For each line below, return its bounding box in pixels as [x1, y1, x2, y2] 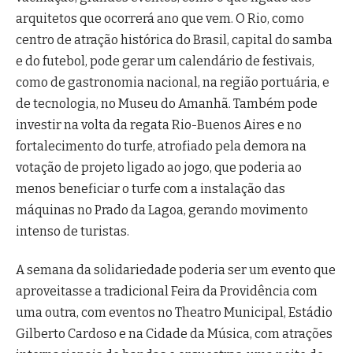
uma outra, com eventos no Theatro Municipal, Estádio [16, 304, 333, 320]
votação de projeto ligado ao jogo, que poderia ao [16, 159, 302, 175]
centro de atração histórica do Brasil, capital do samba [16, 32, 333, 47]
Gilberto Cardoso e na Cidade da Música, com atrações [16, 325, 333, 341]
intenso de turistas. [16, 223, 129, 239]
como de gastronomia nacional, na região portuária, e [16, 74, 329, 90]
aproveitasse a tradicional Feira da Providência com [16, 283, 318, 299]
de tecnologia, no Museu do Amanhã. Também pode [16, 95, 318, 111]
